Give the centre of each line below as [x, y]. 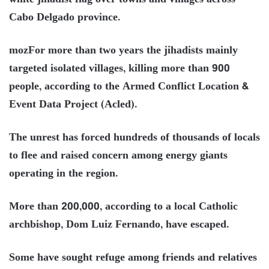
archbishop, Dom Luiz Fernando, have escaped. [119, 225]
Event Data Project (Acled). [73, 105]
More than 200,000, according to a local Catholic [123, 207]
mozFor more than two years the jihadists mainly [123, 51]
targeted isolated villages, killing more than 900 [119, 69]
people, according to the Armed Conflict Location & [129, 87]
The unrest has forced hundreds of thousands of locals [134, 138]
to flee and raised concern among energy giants [118, 156]
